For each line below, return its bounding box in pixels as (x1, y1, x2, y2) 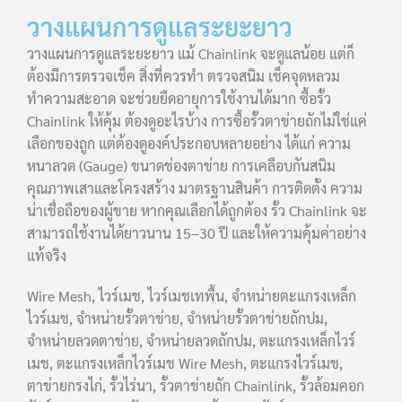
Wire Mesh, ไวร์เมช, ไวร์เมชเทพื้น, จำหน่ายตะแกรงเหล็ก (27, 286, 356, 306)
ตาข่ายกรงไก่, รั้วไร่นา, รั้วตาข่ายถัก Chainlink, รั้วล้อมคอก (27, 376, 364, 396)
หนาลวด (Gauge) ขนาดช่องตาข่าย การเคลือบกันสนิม (27, 156, 336, 176)
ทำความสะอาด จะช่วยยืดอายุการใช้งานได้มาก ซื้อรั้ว (27, 89, 331, 109)
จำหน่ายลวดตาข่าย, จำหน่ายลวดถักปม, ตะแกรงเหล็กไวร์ (27, 331, 355, 351)
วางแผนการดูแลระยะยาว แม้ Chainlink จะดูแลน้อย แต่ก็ (27, 44, 354, 64)
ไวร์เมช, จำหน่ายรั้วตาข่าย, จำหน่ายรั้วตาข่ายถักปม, (27, 309, 328, 328)
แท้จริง (27, 246, 66, 266)
